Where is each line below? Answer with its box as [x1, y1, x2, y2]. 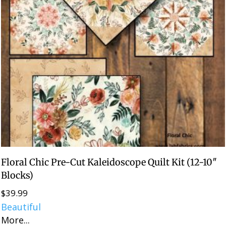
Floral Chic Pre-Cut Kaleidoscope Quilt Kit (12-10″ [1, 156, 217, 168]
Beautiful [1, 201, 41, 213]
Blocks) [1, 169, 34, 182]
